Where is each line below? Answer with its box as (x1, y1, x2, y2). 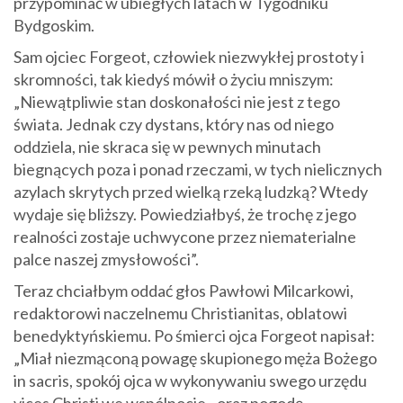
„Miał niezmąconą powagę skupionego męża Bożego (13, 348, 377, 369)
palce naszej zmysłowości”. (13, 249, 199, 270)
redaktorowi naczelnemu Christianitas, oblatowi (13, 303, 347, 324)
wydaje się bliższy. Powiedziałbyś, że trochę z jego (13, 204, 356, 225)
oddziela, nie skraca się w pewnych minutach (13, 137, 321, 157)
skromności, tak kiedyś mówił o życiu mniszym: (13, 69, 334, 90)
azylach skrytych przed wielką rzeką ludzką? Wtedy (13, 182, 368, 202)
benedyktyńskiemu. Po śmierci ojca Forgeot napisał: (13, 326, 375, 346)
